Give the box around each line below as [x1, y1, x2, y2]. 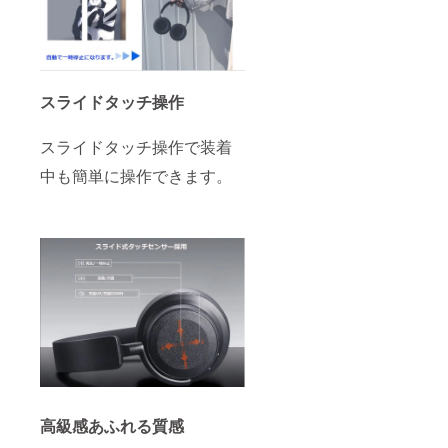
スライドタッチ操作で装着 [40, 135, 232, 159]
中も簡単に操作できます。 [40, 164, 232, 188]
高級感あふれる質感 [40, 414, 184, 438]
